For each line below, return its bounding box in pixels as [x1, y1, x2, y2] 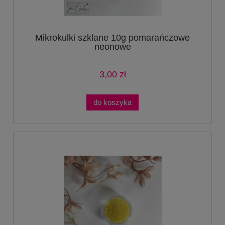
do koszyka [93, 97, 132, 106]
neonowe [94, 41, 131, 52]
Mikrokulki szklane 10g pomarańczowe [35, 32, 190, 43]
